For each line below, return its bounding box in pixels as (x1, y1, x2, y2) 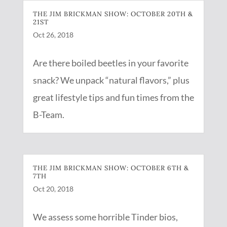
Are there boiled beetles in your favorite (32, 57, 188, 68)
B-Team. (32, 109, 64, 120)
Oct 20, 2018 (32, 184, 73, 194)
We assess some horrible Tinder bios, (32, 211, 178, 223)
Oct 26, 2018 (32, 30, 73, 39)
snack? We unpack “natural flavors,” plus (32, 74, 190, 86)
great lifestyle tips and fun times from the (32, 92, 194, 103)
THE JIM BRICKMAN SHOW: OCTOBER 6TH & (32, 164, 189, 173)
